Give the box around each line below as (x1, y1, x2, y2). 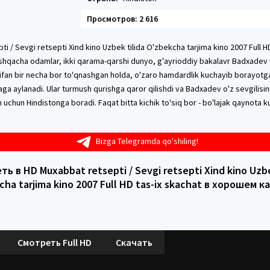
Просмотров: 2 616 (87, 13, 158, 24)
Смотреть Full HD (17, 236, 92, 248)
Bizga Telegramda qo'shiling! (96, 136, 198, 146)
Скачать (116, 236, 152, 248)
